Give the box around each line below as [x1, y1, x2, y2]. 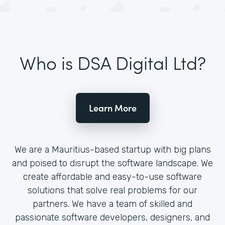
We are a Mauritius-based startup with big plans [14, 144, 211, 155]
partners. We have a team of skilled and [33, 198, 192, 209]
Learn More [88, 101, 137, 114]
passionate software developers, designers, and [15, 212, 210, 223]
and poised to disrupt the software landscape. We [12, 158, 213, 169]
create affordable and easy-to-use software [23, 171, 202, 182]
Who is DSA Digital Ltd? [19, 49, 206, 75]
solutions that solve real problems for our [28, 185, 197, 196]
